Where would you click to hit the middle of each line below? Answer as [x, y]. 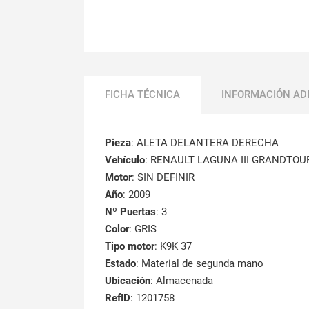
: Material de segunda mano [200, 263]
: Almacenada [182, 280]
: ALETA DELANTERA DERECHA [205, 142]
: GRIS [143, 229]
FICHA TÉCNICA [142, 94]
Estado [120, 263]
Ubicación [128, 280]
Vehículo [125, 160]
